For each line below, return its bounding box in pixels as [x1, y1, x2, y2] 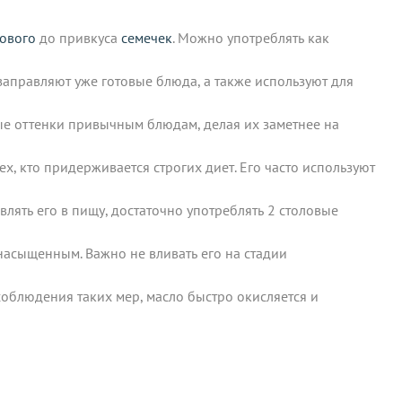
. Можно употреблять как [172, 28, 329, 47]
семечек [121, 28, 172, 47]
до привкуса [36, 28, 121, 47]
